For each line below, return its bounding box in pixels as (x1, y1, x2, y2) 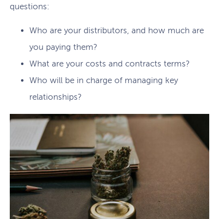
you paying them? (29, 42, 97, 52)
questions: (10, 1, 49, 11)
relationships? (29, 92, 82, 102)
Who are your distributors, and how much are (29, 25, 204, 35)
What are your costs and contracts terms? (29, 59, 190, 68)
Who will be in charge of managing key (29, 75, 178, 85)
